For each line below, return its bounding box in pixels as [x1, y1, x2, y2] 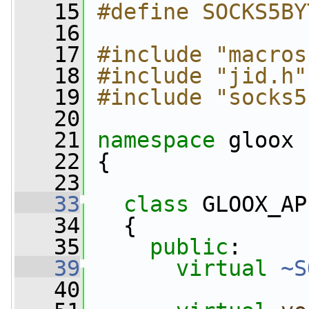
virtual [176, 256, 268, 281]
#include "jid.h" [97, 63, 307, 88]
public [150, 235, 228, 259]
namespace [97, 128, 228, 152]
